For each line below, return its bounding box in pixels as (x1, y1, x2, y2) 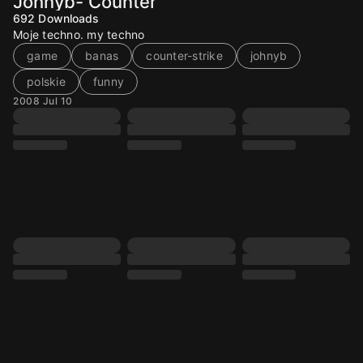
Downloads (38, 11, 100, 25)
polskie (27, 75, 66, 88)
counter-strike (146, 49, 223, 62)
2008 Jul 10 (13, 95, 73, 107)
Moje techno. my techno (13, 28, 145, 41)
